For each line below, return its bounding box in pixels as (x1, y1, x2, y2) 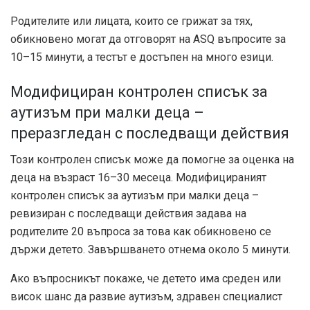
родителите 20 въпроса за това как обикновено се (10, 225, 271, 239)
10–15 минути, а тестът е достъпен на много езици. (10, 50, 273, 64)
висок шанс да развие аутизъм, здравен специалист (10, 290, 282, 304)
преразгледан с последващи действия (10, 124, 289, 142)
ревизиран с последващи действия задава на (10, 207, 246, 221)
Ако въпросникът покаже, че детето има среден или (10, 272, 281, 286)
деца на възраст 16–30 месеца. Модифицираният (10, 171, 266, 185)
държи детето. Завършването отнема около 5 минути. (10, 243, 291, 257)
